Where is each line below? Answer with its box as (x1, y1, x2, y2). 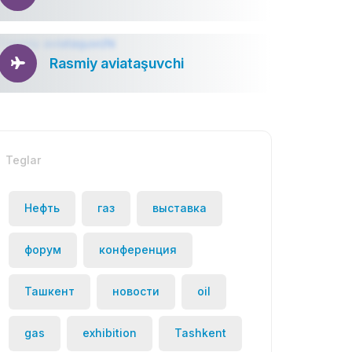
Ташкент (24, 284, 75, 299)
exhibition (82, 326, 137, 340)
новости (112, 284, 159, 299)
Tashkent (174, 326, 226, 340)
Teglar (5, 152, 41, 167)
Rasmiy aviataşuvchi (49, 54, 184, 71)
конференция (99, 243, 177, 257)
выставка (152, 201, 207, 215)
